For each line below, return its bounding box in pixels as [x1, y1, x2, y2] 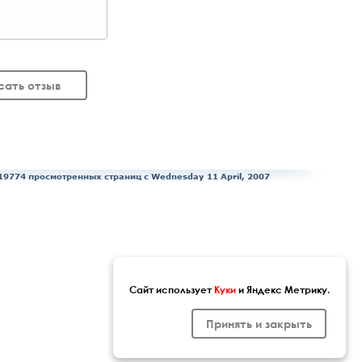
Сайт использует [129, 283, 214, 296]
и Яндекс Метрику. [236, 283, 330, 296]
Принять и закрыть [206, 317, 312, 330]
